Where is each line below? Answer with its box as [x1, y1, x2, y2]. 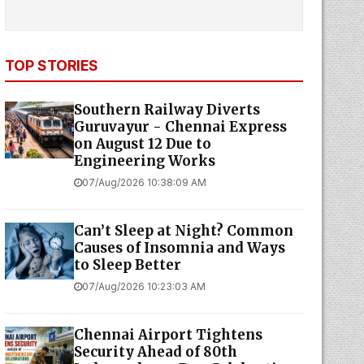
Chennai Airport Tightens [73, 326, 262, 344]
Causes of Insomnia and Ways [73, 239, 285, 257]
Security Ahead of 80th [73, 343, 237, 361]
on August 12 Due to [73, 135, 211, 153]
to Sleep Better [73, 256, 181, 274]
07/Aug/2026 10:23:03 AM [81, 280, 206, 292]
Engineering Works [73, 152, 215, 170]
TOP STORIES [4, 57, 98, 74]
